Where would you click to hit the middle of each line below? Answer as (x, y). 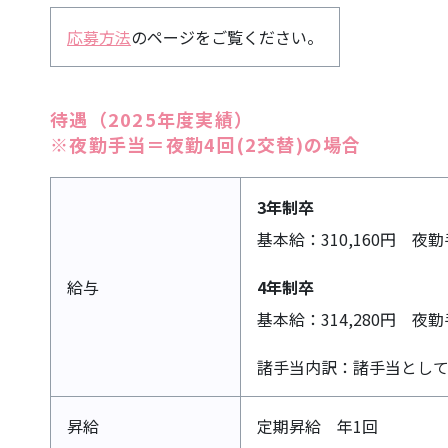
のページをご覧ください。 (227, 37)
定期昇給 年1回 (317, 426)
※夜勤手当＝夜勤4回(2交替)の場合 (206, 144)
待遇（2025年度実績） (152, 119)
